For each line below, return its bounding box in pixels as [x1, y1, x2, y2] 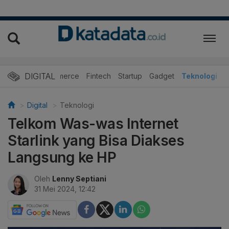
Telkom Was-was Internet [8, 114, 178, 132]
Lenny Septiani [52, 174, 106, 183]
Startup [118, 71, 142, 80]
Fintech [86, 71, 111, 80]
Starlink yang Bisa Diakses [8, 131, 184, 149]
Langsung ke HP [8, 148, 116, 166]
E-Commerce [35, 71, 79, 80]
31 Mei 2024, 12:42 [34, 184, 96, 193]
